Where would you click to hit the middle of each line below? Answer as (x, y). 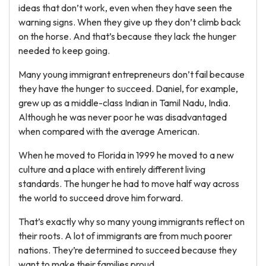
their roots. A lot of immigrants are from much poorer (125, 236)
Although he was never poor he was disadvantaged (123, 117)
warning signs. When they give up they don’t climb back (130, 22)
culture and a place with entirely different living (112, 169)
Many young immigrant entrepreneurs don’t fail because (132, 74)
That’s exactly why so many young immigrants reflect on (132, 221)
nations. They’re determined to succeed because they (128, 250)
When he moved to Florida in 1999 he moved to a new (126, 155)
